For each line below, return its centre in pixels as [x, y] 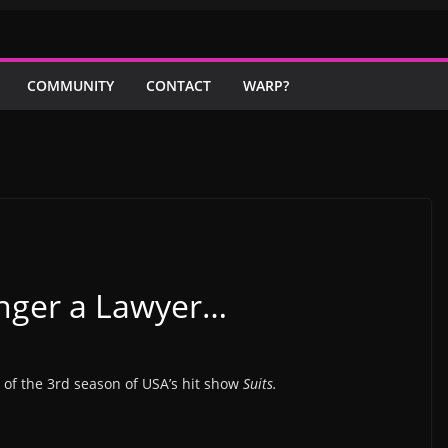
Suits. [260, 383]
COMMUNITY [70, 85]
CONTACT [178, 85]
